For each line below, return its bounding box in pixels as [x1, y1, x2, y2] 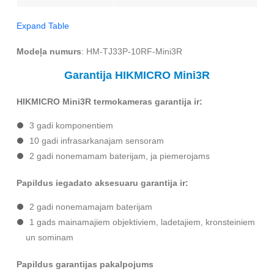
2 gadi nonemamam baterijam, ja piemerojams [29, 151, 210, 161]
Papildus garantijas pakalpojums [17, 259, 154, 270]
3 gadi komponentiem [29, 120, 113, 131]
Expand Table [17, 21, 69, 31]
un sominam [26, 232, 73, 243]
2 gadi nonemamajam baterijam [29, 202, 152, 212]
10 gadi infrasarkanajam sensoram [29, 136, 164, 146]
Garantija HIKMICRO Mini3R [64, 69, 210, 82]
